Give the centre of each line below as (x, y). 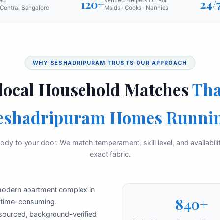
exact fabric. (110, 154)
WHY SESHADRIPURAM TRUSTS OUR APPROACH (110, 63)
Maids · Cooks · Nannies (136, 8)
